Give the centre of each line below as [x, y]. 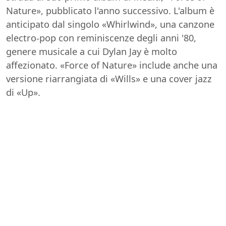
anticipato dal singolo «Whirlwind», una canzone [110, 24]
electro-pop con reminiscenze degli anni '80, [101, 38]
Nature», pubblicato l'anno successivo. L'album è [110, 11]
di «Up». [23, 93]
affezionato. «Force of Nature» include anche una [112, 65]
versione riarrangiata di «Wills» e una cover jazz [109, 79]
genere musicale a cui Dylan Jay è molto [92, 52]
